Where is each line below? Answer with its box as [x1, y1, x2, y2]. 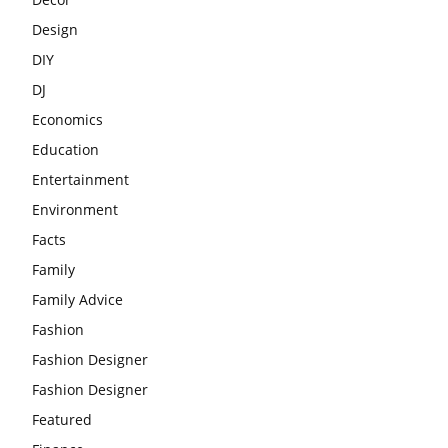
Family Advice [32, 289, 123, 309]
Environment [32, 199, 118, 219]
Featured [32, 409, 92, 429]
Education [32, 139, 99, 159]
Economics [32, 109, 103, 129]
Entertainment [32, 169, 129, 189]
